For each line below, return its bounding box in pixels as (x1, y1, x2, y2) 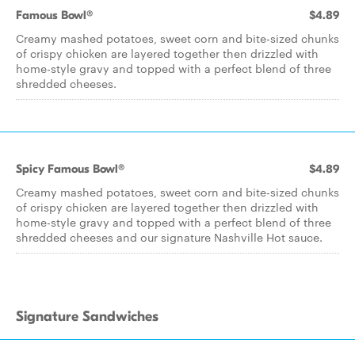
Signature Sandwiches (16, 308, 158, 325)
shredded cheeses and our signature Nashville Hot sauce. (16, 229, 323, 245)
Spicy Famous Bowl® (16, 162, 124, 176)
